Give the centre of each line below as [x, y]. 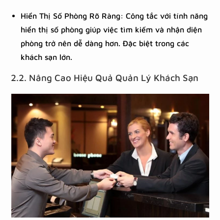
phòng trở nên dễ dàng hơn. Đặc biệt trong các [105, 43]
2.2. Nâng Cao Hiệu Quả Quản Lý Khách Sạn [105, 78]
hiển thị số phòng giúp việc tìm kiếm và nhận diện [111, 29]
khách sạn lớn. [47, 57]
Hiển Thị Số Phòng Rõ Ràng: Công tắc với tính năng [114, 16]
